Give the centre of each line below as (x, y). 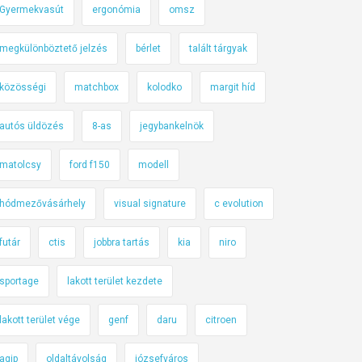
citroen (221, 320)
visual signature (150, 204)
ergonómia (116, 10)
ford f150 (90, 165)
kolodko (164, 87)
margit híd (233, 87)
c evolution (239, 204)
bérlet (148, 48)
